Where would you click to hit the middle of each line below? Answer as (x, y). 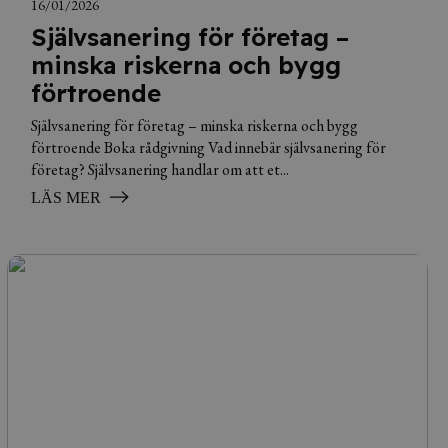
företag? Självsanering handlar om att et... (159, 169)
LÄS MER (65, 197)
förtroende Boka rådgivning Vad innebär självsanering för (208, 147)
